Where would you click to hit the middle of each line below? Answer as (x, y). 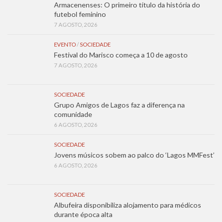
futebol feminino (80, 14)
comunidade (74, 114)
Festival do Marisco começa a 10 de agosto (121, 55)
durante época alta (83, 214)
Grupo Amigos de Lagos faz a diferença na (119, 105)
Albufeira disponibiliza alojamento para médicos (128, 205)
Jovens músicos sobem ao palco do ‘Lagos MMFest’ (134, 155)
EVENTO (65, 44)
